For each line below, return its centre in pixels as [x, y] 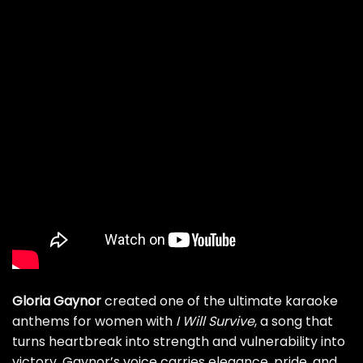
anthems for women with [94, 322]
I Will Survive [215, 322]
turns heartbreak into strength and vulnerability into [179, 342]
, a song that [294, 322]
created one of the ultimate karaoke [220, 301]
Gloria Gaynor [57, 301]
